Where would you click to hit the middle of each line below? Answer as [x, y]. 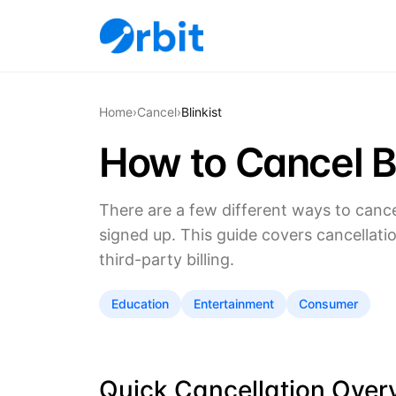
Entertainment [234, 304]
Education [140, 304]
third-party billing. [167, 259]
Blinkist [202, 112]
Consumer [328, 304]
